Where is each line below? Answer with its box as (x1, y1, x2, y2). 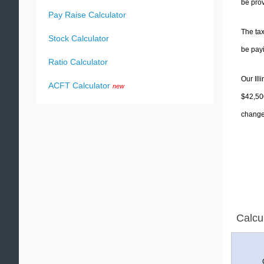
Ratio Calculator (48, 57, 108, 67)
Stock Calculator (48, 34, 109, 43)
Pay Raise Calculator (48, 10, 126, 19)
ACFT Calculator (48, 81, 110, 90)
